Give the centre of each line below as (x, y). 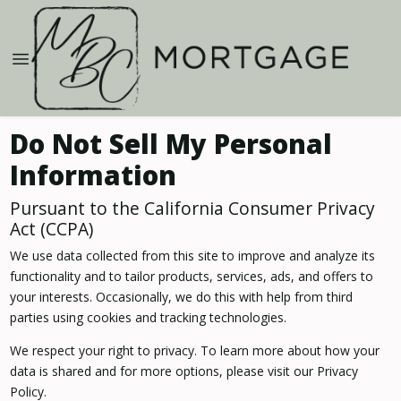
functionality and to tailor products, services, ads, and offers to (191, 276)
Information (93, 175)
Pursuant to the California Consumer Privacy (192, 208)
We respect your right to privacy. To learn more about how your (194, 350)
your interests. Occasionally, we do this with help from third (181, 297)
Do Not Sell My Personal (171, 144)
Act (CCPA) (51, 229)
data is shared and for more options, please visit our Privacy (183, 371)
